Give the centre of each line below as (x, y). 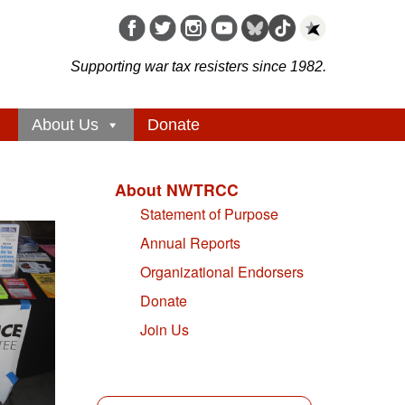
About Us (65, 125)
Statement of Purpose (209, 214)
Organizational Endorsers (222, 272)
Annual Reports (190, 243)
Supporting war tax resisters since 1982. (198, 66)
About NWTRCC (177, 190)
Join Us (165, 330)
